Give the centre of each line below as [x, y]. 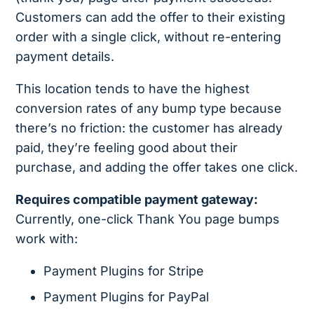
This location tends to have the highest [133, 89]
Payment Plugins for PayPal [127, 297]
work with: [47, 239]
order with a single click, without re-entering [149, 37]
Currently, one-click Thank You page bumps [148, 219]
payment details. [65, 57]
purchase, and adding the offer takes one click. [157, 168]
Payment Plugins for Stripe [124, 271]
